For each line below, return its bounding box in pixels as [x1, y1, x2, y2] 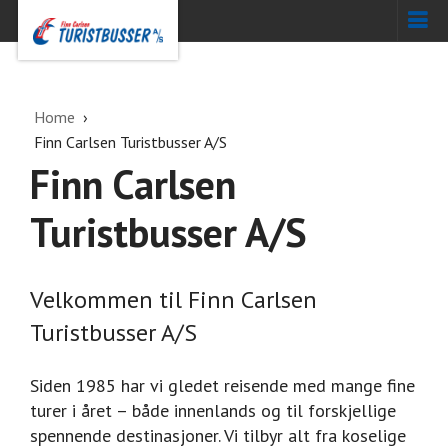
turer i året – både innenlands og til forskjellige [30, 398, 396, 422]
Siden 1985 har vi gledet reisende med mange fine [30, 373, 415, 397]
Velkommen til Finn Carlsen [30, 283, 317, 315]
